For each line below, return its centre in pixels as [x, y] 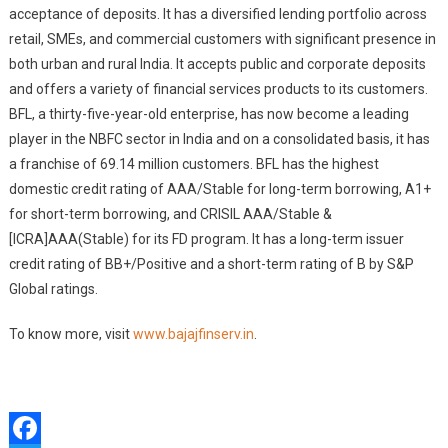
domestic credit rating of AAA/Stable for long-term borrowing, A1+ [219, 189]
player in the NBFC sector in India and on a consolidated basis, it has [219, 139]
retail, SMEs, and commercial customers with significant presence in [222, 39]
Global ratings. [53, 289]
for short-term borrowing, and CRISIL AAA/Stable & [170, 214]
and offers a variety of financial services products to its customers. [218, 89]
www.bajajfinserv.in [193, 334]
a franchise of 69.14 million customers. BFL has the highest [193, 164]
